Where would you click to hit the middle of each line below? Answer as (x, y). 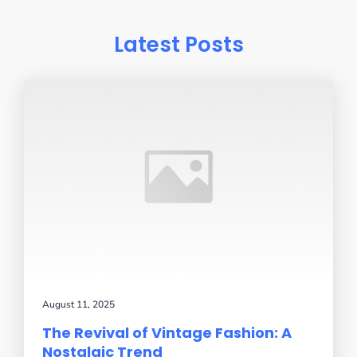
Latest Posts (178, 45)
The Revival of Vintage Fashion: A (167, 333)
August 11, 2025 (78, 305)
